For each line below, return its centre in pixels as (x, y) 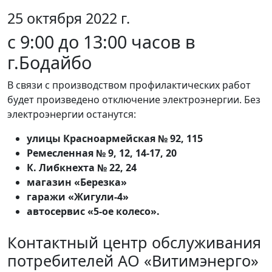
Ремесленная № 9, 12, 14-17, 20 (102, 153)
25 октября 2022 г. (69, 19)
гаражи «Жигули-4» (78, 197)
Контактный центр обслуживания (134, 243)
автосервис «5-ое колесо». (93, 212)
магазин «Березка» (77, 182)
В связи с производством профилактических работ (129, 85)
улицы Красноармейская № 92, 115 (115, 139)
